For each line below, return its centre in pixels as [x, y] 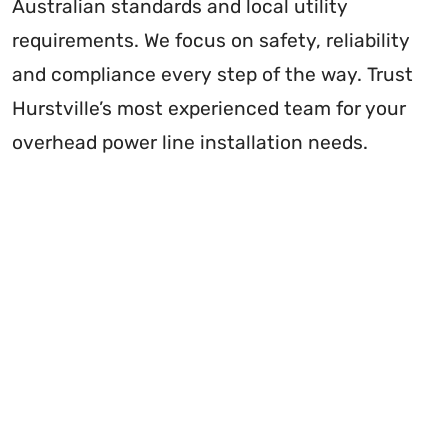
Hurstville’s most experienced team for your [209, 108]
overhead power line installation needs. [190, 142]
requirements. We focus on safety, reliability [211, 40]
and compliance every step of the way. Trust [212, 74]
